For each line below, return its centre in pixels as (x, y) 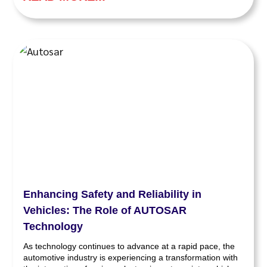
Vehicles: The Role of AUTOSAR (105, 210)
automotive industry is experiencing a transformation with (131, 257)
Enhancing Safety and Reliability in (113, 194)
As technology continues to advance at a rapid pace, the (129, 246)
